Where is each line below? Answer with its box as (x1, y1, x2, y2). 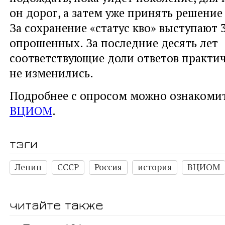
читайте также (10, 197, 103, 213)
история (138, 161, 172, 173)
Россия (94, 161, 122, 173)
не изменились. (10, 65, 93, 81)
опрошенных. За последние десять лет (10, 35, 218, 51)
